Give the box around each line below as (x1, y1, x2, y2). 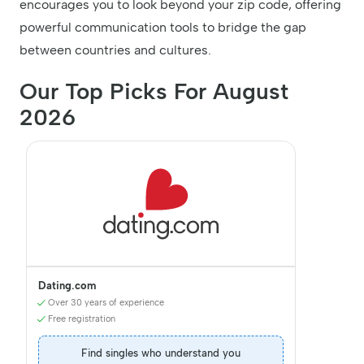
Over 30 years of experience (48, 297, 164, 308)
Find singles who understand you (81, 346, 240, 359)
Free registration (48, 313, 115, 324)
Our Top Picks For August (19, 76, 288, 105)
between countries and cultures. (19, 41, 211, 58)
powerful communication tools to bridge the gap (19, 19, 306, 35)
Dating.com (38, 279, 96, 292)
